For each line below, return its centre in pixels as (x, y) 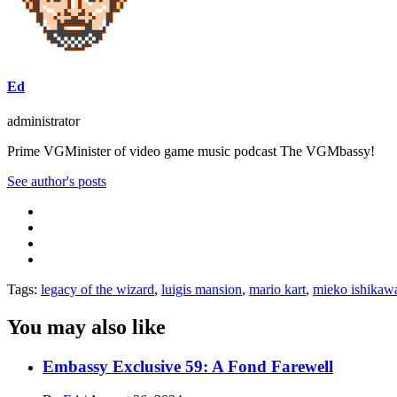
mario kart (277, 289)
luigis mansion (202, 289)
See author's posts (57, 181)
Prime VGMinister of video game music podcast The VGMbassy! (191, 151)
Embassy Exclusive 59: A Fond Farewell (188, 366)
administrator (43, 121)
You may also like (86, 327)
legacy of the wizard (97, 289)
